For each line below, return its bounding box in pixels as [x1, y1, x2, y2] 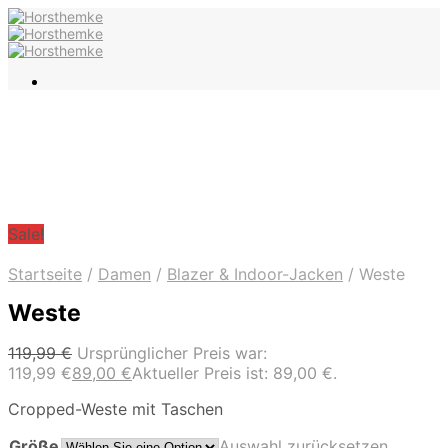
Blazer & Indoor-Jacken [167, 264, 343, 284]
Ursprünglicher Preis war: [77, 343, 267, 364]
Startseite [8, 264, 82, 284]
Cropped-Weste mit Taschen [8, 399, 223, 420]
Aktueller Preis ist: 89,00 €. [132, 363, 337, 384]
